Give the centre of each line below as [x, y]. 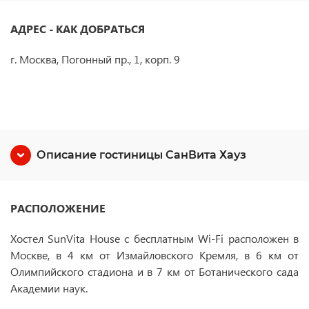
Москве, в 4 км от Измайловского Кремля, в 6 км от [154, 255]
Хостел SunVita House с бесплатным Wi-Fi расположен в [154, 238]
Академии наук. [49, 288]
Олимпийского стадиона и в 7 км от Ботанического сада [154, 271]
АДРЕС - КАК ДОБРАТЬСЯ [86, 29]
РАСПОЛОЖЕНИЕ [58, 208]
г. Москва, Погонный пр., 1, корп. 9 [95, 59]
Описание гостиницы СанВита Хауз [141, 155]
